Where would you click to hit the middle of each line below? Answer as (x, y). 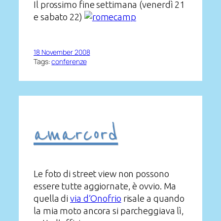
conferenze (69, 61)
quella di (52, 198)
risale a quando (153, 198)
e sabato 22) (59, 17)
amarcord (76, 135)
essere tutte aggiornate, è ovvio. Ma (105, 186)
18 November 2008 (62, 52)
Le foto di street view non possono (101, 173)
